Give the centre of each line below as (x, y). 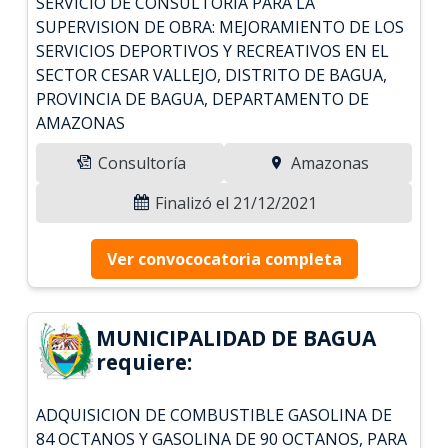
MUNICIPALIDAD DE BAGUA (236, 337)
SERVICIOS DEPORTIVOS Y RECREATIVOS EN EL (213, 50)
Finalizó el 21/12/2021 (234, 202)
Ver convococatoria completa (224, 258)
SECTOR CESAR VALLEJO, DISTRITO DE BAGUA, (212, 74)
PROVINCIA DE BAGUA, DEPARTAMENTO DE (203, 98)
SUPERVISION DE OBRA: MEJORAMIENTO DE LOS (220, 26)
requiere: (144, 361)
